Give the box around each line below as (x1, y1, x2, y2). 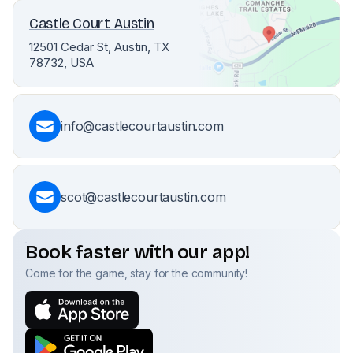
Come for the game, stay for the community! (25, 266, 248, 280)
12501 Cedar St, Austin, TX (29, 39, 169, 54)
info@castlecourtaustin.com (61, 118, 224, 134)
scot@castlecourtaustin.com (61, 189, 226, 205)
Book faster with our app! (25, 241, 250, 263)
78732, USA (29, 55, 94, 70)
